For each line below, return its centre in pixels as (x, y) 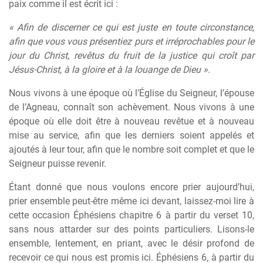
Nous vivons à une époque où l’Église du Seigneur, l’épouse (131, 93)
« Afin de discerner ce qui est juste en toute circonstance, (131, 27)
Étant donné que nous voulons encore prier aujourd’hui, (131, 187)
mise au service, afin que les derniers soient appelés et (131, 135)
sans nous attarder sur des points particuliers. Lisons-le (131, 229)
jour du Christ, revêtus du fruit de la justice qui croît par (131, 55)
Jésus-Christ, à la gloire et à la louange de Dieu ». (109, 70)
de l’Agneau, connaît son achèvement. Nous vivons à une (131, 107)
